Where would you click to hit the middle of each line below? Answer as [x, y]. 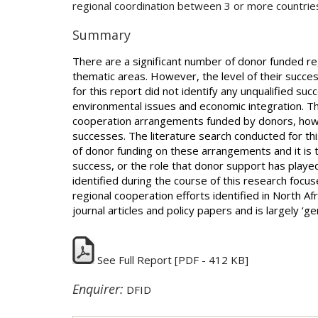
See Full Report [135, 260]
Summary [102, 35]
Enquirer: [98, 289]
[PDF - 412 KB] [210, 260]
